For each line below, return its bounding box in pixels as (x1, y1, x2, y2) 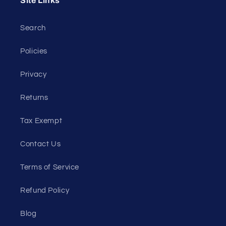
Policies (20, 47, 48, 55)
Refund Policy (20, 186, 70, 194)
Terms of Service (20, 163, 80, 171)
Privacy (20, 70, 47, 78)
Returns (20, 93, 48, 101)
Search (20, 24, 46, 32)
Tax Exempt (20, 117, 63, 125)
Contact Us (20, 140, 61, 148)
